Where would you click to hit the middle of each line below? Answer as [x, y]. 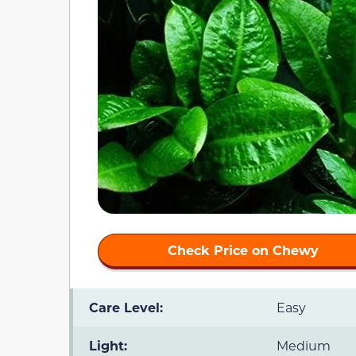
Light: [108, 346]
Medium [304, 346]
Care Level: [126, 308]
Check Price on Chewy [244, 250]
